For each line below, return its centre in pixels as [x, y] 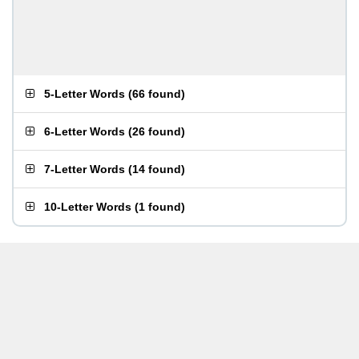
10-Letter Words [88, 207]
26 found [157, 131]
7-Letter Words [85, 169]
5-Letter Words [85, 94]
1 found [160, 207]
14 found [157, 169]
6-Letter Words [85, 131]
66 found [157, 94]
